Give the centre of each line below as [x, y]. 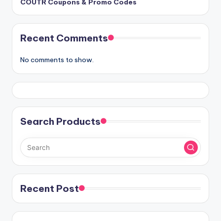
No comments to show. [57, 60]
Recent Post [50, 188]
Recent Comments [64, 38]
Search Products [60, 121]
